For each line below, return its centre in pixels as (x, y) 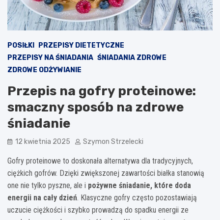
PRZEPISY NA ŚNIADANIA (50, 57)
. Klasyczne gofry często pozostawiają (137, 197)
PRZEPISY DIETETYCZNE (81, 45)
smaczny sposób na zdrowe (96, 107)
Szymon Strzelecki (113, 141)
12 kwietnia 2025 (43, 141)
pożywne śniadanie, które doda (139, 185)
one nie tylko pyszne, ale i (48, 185)
